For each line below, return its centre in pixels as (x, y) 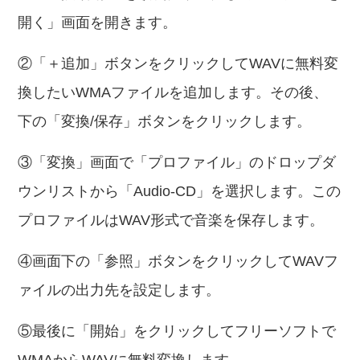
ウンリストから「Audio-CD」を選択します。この (180, 191)
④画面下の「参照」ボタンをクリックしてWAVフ (178, 261)
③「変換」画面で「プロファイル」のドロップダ (177, 162)
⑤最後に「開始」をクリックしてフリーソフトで (177, 331)
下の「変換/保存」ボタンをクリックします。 (165, 121)
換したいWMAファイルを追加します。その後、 (173, 92)
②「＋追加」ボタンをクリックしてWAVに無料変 (178, 63)
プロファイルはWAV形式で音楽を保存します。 (171, 220)
